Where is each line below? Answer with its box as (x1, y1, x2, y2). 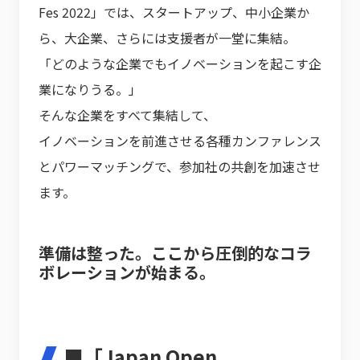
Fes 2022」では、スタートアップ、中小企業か (39, 2, 309, 22)
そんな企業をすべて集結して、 (39, 105, 216, 125)
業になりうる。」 (39, 80, 141, 99)
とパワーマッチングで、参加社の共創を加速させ (39, 157, 321, 176)
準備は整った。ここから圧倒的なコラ (39, 241, 312, 264)
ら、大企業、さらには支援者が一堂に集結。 (39, 28, 296, 47)
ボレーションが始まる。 (39, 260, 215, 284)
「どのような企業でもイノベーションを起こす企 (39, 54, 321, 73)
